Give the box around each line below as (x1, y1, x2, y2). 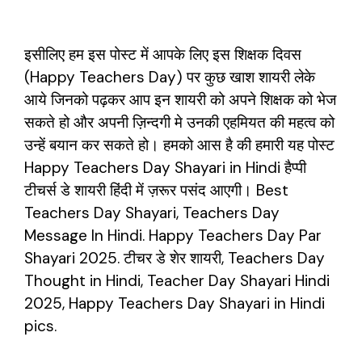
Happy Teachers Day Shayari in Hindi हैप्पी (24, 157, 306, 178)
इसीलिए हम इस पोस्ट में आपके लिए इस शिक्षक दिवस (24, 44, 301, 65)
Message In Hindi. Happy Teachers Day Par (24, 225, 322, 246)
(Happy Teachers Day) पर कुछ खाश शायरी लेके (24, 66, 315, 87)
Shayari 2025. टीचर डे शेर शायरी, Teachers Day (24, 247, 325, 268)
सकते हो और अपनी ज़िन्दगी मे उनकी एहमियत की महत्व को (24, 112, 335, 133)
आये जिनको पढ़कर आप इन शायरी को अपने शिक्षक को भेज (24, 89, 336, 110)
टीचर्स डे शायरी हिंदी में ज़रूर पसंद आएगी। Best (24, 179, 288, 200)
